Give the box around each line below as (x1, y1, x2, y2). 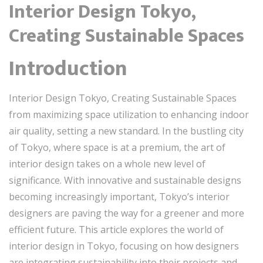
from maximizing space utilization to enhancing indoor (9, 108, 249, 121)
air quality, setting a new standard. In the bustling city (9, 124, 244, 137)
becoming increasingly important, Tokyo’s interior (9, 190, 230, 203)
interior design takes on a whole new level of (9, 157, 205, 170)
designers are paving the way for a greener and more (9, 207, 244, 220)
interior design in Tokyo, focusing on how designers (9, 240, 239, 252)
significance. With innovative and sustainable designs (9, 174, 241, 187)
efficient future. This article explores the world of (9, 223, 224, 236)
